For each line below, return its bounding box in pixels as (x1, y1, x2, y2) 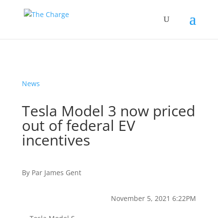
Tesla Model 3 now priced (21, 101, 195, 121)
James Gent (44, 168, 81, 177)
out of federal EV (21, 115, 135, 135)
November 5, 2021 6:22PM (111, 194, 197, 203)
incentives (21, 130, 90, 150)
